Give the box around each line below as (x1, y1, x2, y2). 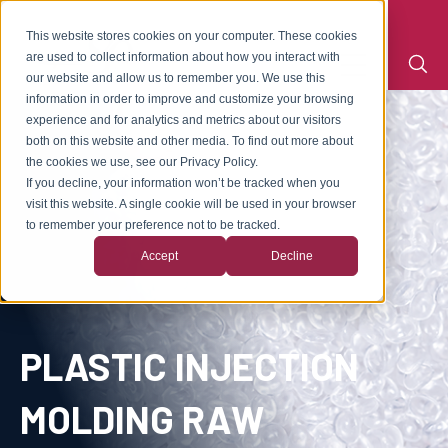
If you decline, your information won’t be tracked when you (26, 176, 341, 191)
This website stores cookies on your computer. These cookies (26, 29, 358, 44)
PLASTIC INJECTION (20, 343, 359, 390)
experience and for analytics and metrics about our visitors (26, 113, 342, 128)
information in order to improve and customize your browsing (26, 92, 355, 107)
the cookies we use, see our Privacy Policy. (26, 155, 259, 170)
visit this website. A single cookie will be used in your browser (26, 197, 357, 212)
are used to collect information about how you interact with (26, 50, 341, 65)
